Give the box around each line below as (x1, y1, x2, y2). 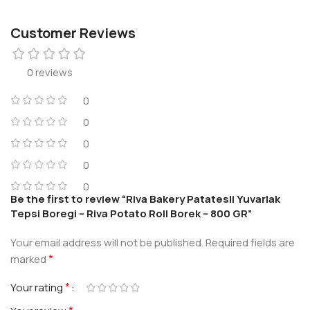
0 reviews (27, 65, 73, 80)
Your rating (10, 280, 65, 295)
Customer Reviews (10, 24, 136, 43)
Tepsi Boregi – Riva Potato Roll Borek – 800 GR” (10, 206, 252, 221)
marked (10, 252, 48, 267)
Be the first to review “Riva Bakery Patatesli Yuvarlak (10, 192, 280, 207)
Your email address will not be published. (10, 235, 203, 250)
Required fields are (206, 235, 295, 250)
